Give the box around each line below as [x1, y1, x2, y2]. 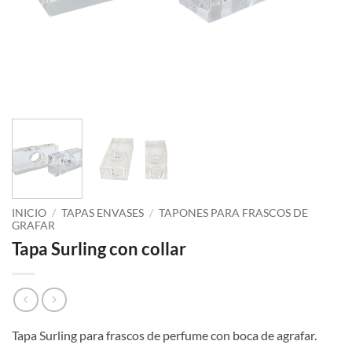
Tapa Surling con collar [12, 238, 186, 260]
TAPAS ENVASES [61, 207, 145, 220]
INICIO [12, 207, 46, 220]
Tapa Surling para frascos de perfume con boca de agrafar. [12, 327, 317, 343]
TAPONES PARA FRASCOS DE [159, 207, 309, 220]
